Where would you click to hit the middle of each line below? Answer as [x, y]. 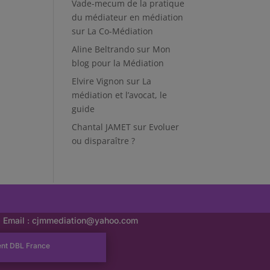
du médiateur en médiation [128, 17]
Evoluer [164, 127]
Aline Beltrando [103, 49]
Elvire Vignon [98, 81]
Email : [18, 220]
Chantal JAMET [102, 127]
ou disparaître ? [104, 141]
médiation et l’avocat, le [120, 95]
